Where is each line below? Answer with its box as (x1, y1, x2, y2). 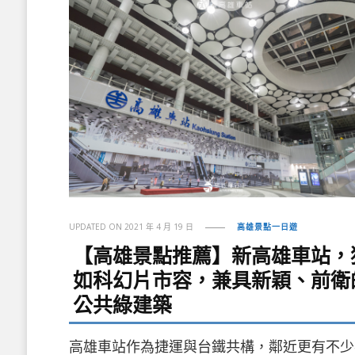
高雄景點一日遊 (237, 221, 299, 233)
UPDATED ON (69, 221, 125, 233)
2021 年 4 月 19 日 (124, 221, 194, 233)
